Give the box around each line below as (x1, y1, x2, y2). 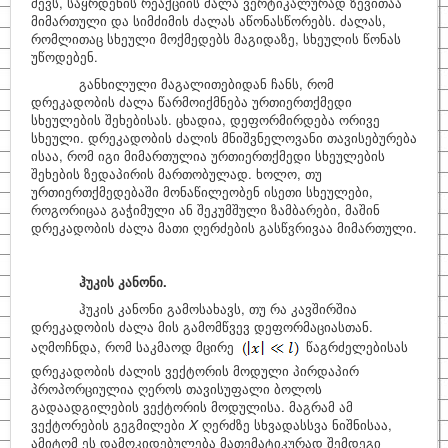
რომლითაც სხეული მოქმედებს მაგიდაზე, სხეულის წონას (31, 29, 401, 48)
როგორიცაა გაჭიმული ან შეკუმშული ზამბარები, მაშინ (31, 200, 380, 219)
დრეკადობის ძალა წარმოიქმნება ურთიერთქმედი (31, 92, 352, 111)
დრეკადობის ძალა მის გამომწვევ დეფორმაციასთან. (31, 317, 373, 336)
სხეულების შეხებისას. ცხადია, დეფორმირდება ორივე (31, 110, 380, 129)
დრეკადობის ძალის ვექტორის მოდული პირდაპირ (31, 361, 359, 380)
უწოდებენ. (31, 47, 98, 66)
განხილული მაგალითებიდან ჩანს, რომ (31, 74, 334, 93)
